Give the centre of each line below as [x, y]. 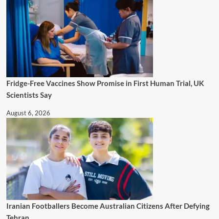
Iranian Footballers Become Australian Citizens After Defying [108, 206]
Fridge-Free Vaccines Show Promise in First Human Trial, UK [105, 83]
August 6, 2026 [28, 113]
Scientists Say [29, 95]
